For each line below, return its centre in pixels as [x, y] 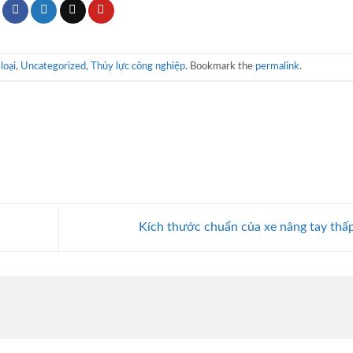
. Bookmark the [220, 67]
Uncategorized [53, 67]
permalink [277, 67]
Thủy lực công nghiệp [138, 67]
